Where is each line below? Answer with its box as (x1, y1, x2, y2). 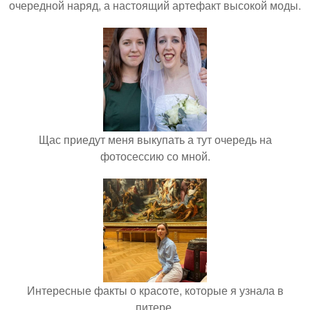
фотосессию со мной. (100, 148, 210, 164)
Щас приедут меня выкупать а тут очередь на (38, 131, 272, 147)
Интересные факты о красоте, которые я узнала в (26, 282, 284, 298)
